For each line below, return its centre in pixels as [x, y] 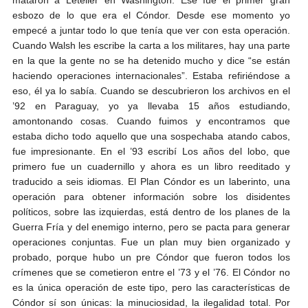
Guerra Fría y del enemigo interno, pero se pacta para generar [151, 227]
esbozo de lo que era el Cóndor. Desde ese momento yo [151, 15]
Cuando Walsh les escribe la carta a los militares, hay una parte [151, 45]
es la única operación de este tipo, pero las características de [151, 287]
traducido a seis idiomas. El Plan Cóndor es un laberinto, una [151, 181]
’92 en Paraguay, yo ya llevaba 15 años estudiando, [151, 106]
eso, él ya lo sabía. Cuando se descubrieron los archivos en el [151, 90]
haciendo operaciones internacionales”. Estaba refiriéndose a [151, 75]
